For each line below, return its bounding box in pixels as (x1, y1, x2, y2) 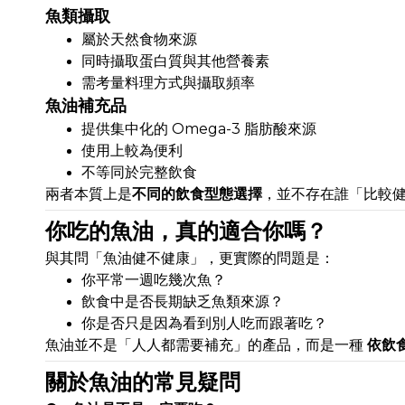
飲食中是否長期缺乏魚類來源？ (81, 293, 284, 311)
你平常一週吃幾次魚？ (81, 271, 226, 289)
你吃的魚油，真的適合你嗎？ (45, 218, 327, 245)
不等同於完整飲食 (81, 164, 197, 182)
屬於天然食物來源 (81, 31, 197, 49)
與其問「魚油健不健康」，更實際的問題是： (45, 250, 334, 268)
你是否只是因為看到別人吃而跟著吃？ (81, 315, 327, 333)
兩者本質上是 (45, 185, 132, 203)
